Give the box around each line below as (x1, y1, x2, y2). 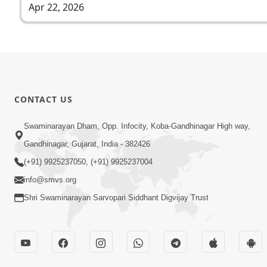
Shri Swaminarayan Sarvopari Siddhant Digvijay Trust (24, 193, 209, 203)
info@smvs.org (24, 175, 76, 185)
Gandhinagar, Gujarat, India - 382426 (24, 139, 150, 149)
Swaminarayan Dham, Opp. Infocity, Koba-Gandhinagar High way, (24, 122, 250, 131)
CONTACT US (14, 93, 73, 105)
